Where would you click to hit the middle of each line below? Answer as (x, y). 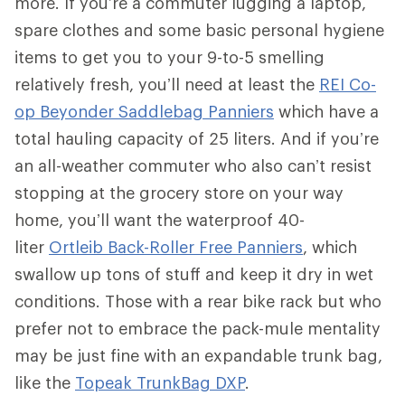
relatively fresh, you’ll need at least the (167, 85)
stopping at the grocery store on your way (179, 193)
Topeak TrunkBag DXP (160, 383)
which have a (326, 112)
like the (45, 383)
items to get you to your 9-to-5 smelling (170, 57)
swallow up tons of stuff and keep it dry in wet (194, 274)
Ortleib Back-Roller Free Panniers (176, 247)
